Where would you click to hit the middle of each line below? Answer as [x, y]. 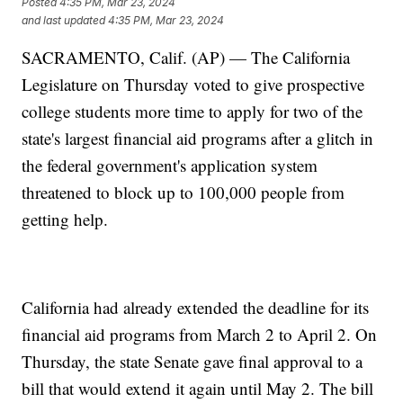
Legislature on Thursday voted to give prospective [193, 85]
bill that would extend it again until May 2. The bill [198, 389]
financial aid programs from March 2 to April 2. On [200, 335]
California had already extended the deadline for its [196, 308]
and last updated [64, 20]
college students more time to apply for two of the [193, 112]
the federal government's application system [170, 166]
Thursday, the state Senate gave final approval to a [193, 362]
